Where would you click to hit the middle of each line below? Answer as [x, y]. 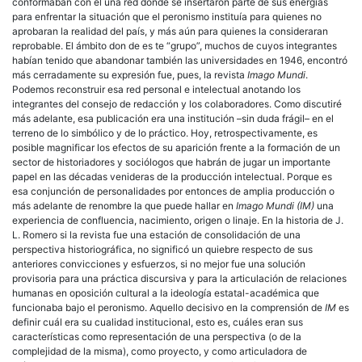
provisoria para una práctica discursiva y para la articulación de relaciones [179, 278]
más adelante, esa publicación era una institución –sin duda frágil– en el [173, 118]
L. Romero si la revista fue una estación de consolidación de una [156, 234]
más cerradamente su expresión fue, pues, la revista [130, 74]
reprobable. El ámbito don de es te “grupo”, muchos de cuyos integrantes [175, 45]
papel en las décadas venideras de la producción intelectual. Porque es [172, 176]
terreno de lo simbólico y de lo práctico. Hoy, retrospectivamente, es [165, 133]
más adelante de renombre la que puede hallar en [124, 205]
